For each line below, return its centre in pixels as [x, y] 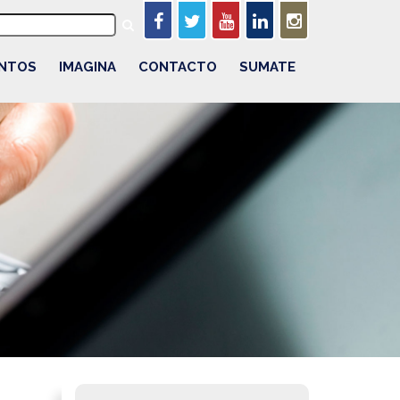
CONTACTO [178, 67]
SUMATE [267, 67]
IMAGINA [87, 67]
